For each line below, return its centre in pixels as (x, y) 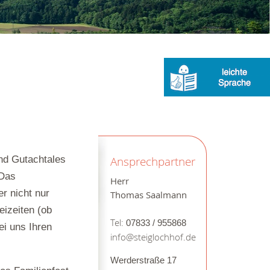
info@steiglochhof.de (153, 237)
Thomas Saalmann (148, 195)
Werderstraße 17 (143, 260)
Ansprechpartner (152, 161)
